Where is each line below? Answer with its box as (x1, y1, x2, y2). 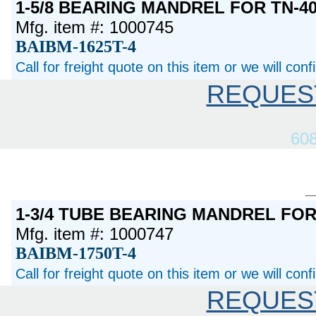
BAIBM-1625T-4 (16, 37, 137, 56)
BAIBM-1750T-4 (16, 243, 137, 262)
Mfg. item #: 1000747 (16, 224, 174, 243)
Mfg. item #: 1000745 (16, 18, 174, 37)
